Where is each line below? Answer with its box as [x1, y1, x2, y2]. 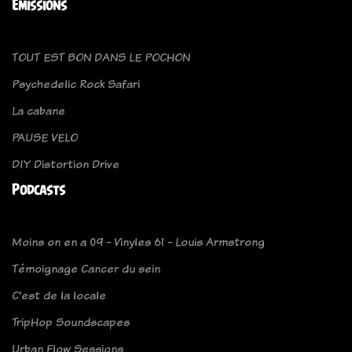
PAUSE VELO [12, 129, 78, 146]
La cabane [12, 102, 65, 119]
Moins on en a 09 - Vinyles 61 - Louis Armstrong [12, 233, 265, 251]
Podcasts [12, 181, 65, 199]
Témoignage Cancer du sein [12, 260, 160, 277]
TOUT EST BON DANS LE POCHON [12, 49, 190, 66]
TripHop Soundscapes [12, 313, 130, 331]
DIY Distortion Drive [12, 156, 119, 173]
